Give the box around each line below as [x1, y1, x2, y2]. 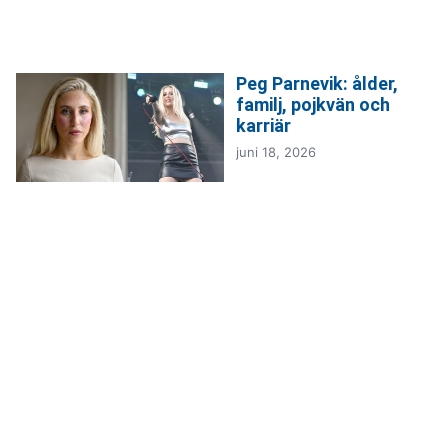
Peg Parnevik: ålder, [236, 72, 398, 94]
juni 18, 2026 [236, 143, 316, 160]
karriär [236, 114, 291, 136]
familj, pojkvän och [236, 93, 390, 115]
